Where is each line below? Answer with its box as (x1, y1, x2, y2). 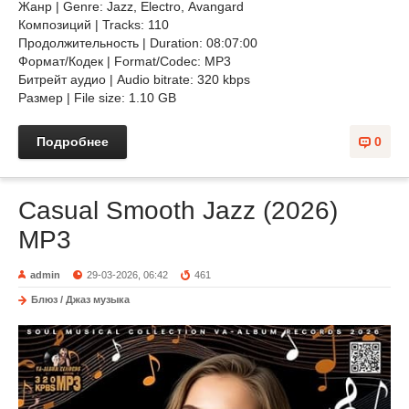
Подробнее (37, 134, 109, 149)
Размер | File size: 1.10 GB (18, 90, 180, 105)
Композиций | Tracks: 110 (18, 17, 169, 32)
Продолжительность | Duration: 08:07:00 (18, 36, 257, 50)
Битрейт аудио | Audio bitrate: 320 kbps (18, 72, 250, 87)
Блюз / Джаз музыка (31, 294, 130, 305)
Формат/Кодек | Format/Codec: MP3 (18, 54, 235, 68)
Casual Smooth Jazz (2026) (18, 196, 338, 225)
